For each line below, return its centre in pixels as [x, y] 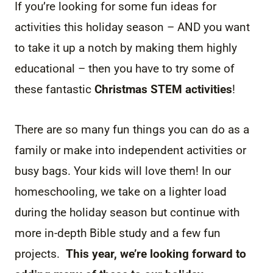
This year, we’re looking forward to [156, 253]
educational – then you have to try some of [125, 68]
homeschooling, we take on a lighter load [121, 191]
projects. [40, 253]
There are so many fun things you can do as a [132, 129]
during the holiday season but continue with [127, 212]
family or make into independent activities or [130, 150]
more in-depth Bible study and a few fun [118, 233]
